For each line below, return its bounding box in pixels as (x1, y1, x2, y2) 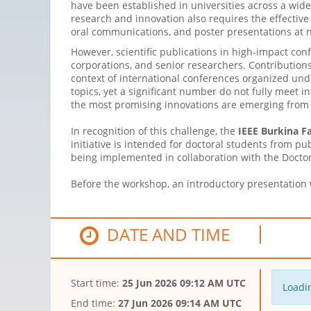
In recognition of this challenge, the (71, 124, 238, 138)
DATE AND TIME (99, 223, 230, 246)
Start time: (71, 276, 122, 290)
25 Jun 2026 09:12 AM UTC (122, 276, 246, 290)
